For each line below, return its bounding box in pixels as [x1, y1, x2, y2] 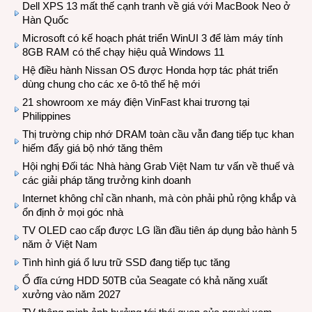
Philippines [22, 109, 71, 122]
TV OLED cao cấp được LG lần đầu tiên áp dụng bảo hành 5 [22, 224, 297, 236]
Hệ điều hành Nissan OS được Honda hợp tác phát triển [22, 63, 278, 76]
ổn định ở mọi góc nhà [22, 205, 123, 218]
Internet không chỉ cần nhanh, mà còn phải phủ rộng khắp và [22, 192, 296, 204]
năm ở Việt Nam [22, 237, 97, 250]
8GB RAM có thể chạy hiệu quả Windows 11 [22, 45, 224, 58]
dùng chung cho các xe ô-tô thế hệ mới [22, 77, 200, 90]
